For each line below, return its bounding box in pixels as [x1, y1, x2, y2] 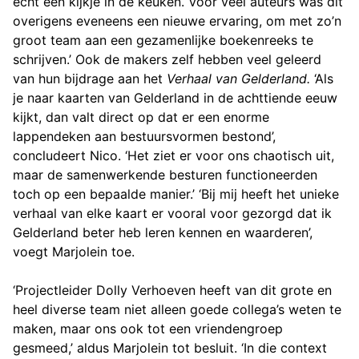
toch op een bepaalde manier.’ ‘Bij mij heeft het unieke [13, 185, 339, 202]
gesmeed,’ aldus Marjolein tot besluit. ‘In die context [13, 339, 327, 356]
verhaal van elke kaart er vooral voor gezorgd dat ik [13, 204, 332, 221]
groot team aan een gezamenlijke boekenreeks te [13, 31, 313, 48]
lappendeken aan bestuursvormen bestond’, [13, 127, 276, 144]
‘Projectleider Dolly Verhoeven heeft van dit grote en [13, 281, 332, 298]
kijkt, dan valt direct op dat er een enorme [13, 108, 269, 125]
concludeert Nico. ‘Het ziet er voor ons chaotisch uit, [13, 147, 334, 163]
